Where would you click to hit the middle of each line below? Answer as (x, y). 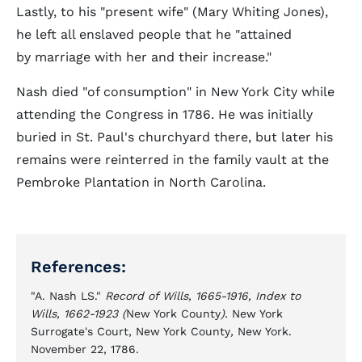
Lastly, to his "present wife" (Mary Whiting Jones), (172, 12)
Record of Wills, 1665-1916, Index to (203, 296)
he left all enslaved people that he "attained (154, 34)
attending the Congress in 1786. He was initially (164, 114)
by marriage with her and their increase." (146, 57)
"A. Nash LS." (68, 296)
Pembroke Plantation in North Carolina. (141, 182)
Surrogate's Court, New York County (130, 331)
